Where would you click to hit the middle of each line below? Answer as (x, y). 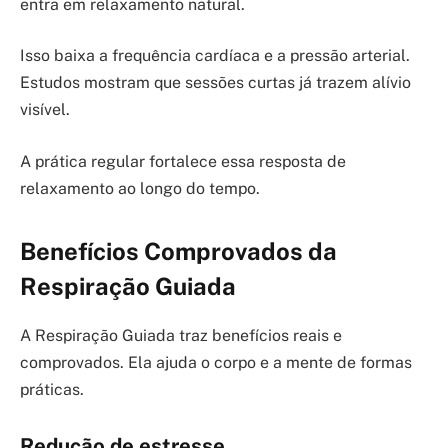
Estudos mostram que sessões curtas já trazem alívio (215, 83)
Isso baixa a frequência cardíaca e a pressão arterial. (215, 56)
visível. (45, 110)
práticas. (52, 390)
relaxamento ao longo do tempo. (140, 188)
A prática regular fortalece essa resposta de (183, 161)
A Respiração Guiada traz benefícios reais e (181, 336)
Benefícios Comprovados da (178, 251)
